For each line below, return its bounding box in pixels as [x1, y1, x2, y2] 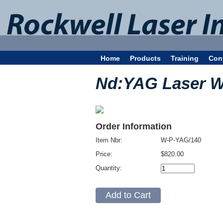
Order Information [96, 121, 172, 131]
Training [171, 54, 199, 62]
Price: [96, 150, 114, 158]
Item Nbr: [96, 136, 124, 144]
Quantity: [96, 164, 124, 172]
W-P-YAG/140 [161, 136, 201, 144]
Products [130, 54, 161, 62]
